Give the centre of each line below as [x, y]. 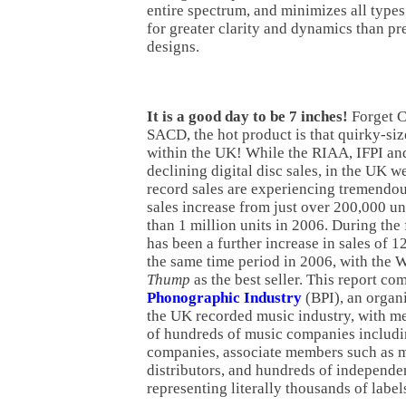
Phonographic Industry [224, 297]
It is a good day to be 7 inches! [247, 116]
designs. [173, 46]
